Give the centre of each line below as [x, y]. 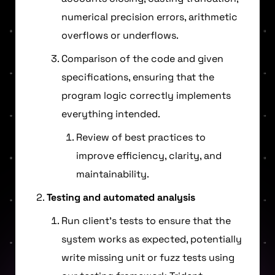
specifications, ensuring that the [138, 77]
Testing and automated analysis [121, 197]
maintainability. [113, 174]
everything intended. [111, 114]
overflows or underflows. [120, 35]
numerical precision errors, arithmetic [149, 17]
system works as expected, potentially [152, 239]
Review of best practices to [141, 137]
